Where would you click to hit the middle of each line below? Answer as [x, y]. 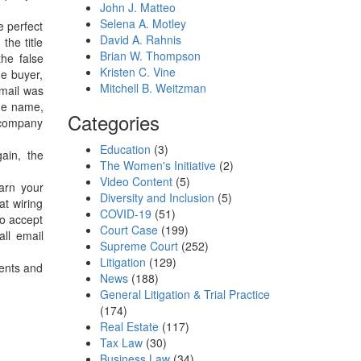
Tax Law [121, 342]
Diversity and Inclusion [157, 197]
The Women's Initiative [158, 165]
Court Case [129, 229]
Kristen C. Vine [137, 71]
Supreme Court [139, 245]
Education [125, 149]
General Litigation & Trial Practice [185, 294]
